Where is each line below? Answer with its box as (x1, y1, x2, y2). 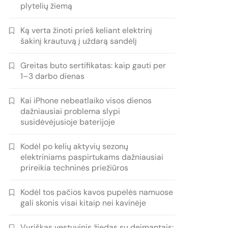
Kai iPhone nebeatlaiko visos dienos (20, 95, 152, 106)
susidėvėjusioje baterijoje (20, 117, 116, 128)
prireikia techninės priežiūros (20, 162, 129, 174)
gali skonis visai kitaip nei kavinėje (20, 197, 147, 209)
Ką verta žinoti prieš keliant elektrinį (20, 25, 153, 36)
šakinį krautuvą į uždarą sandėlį (20, 36, 137, 47)
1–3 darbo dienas (20, 71, 85, 82)
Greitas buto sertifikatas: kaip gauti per (20, 60, 166, 71)
